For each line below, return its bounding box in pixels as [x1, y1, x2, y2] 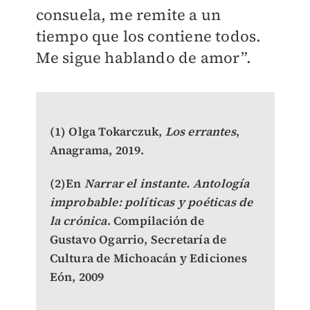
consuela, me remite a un [35, 4, 221, 26]
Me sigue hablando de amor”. [35, 47, 251, 69]
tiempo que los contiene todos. [35, 26, 262, 47]
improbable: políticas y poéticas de [49, 194, 253, 211]
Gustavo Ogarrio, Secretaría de [49, 231, 227, 248]
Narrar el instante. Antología [84, 175, 250, 192]
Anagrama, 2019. [49, 142, 145, 159]
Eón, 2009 [49, 268, 104, 286]
